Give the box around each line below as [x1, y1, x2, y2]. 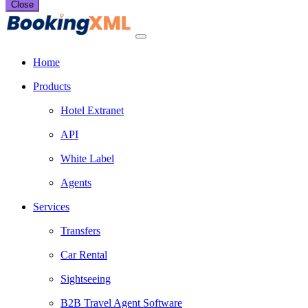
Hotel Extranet [60, 104, 124, 117]
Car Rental [60, 249, 107, 261]
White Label [60, 153, 114, 165]
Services [33, 201, 69, 213]
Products [33, 80, 71, 93]
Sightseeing [60, 273, 111, 285]
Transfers [60, 225, 100, 237]
